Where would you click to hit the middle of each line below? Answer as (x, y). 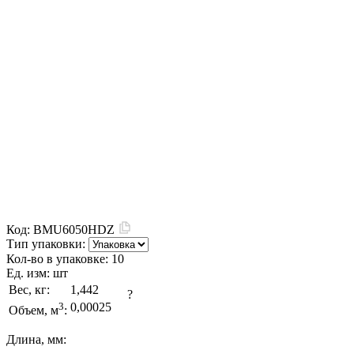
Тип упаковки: (46, 243)
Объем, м (34, 310)
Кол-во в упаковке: (59, 258)
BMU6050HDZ (75, 229)
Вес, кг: (29, 289)
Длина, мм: (36, 339)
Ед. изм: (30, 273)
